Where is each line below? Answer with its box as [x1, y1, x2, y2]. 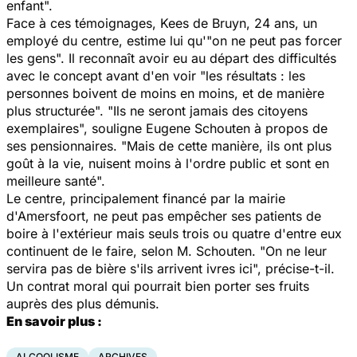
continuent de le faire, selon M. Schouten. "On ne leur [6, 242, 327, 259]
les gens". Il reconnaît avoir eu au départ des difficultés [6, 49, 336, 66]
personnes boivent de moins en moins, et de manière [6, 84, 324, 101]
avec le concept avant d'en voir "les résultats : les [6, 67, 305, 84]
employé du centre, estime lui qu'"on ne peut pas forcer [6, 32, 342, 49]
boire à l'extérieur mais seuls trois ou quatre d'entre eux [6, 225, 342, 241]
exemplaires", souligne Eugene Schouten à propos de [6, 120, 328, 136]
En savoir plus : [6, 312, 102, 329]
